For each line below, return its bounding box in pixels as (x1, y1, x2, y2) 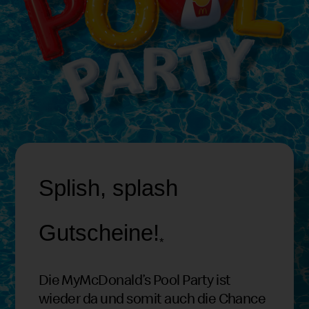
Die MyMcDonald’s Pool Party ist (38, 270, 231, 290)
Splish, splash (38, 175, 178, 201)
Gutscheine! (38, 219, 159, 246)
